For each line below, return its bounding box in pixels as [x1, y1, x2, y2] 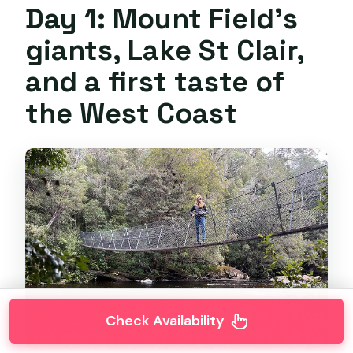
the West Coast [25, 95, 238, 132]
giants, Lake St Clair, [25, 32, 305, 69]
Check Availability [105, 311, 225, 330]
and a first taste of [25, 64, 285, 100]
